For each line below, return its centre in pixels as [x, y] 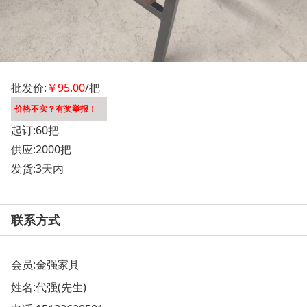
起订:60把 [35, 130]
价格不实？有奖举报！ [56, 108]
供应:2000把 [41, 149]
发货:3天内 [37, 168]
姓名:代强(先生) [49, 287]
